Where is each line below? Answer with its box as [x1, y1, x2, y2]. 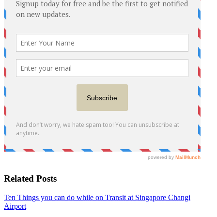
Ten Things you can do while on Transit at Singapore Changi [4, 193, 190, 201]
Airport [4, 201, 26, 210]
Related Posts [4, 173, 57, 184]
